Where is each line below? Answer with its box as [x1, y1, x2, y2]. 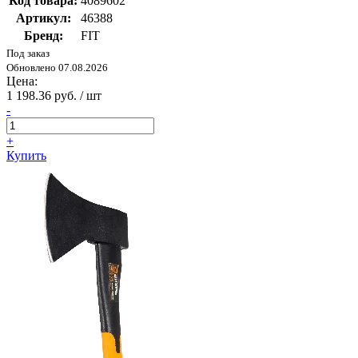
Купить [6, 149, 46, 163]
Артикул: [15, 11, 71, 26]
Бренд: [23, 29, 63, 43]
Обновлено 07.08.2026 [6, 62, 108, 74]
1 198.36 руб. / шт [6, 89, 101, 103]
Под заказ [6, 47, 50, 60]
